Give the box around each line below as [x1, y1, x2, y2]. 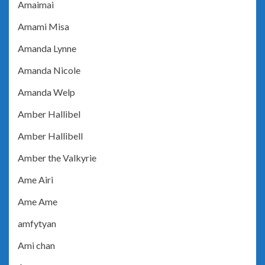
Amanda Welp [18, 86, 75, 98]
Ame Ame [18, 196, 57, 208]
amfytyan [18, 218, 56, 230]
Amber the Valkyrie [18, 152, 96, 164]
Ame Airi [18, 174, 53, 186]
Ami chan [18, 240, 55, 251]
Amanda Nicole [18, 64, 80, 76]
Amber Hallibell [18, 130, 83, 142]
